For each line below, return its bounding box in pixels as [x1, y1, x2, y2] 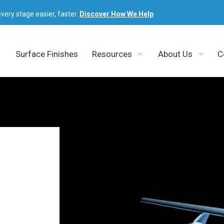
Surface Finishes [15, 49, 78, 59]
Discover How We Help [79, 10, 153, 18]
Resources [91, 49, 132, 59]
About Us [158, 49, 193, 59]
